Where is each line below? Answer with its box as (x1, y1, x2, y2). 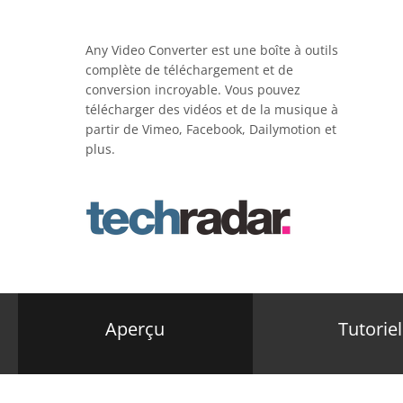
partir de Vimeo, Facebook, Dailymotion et (85, 121, 336, 138)
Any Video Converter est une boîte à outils (85, 41, 338, 58)
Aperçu (105, 317, 166, 341)
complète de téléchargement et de (85, 61, 293, 78)
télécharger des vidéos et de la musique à (85, 101, 338, 118)
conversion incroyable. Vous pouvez (85, 81, 300, 98)
